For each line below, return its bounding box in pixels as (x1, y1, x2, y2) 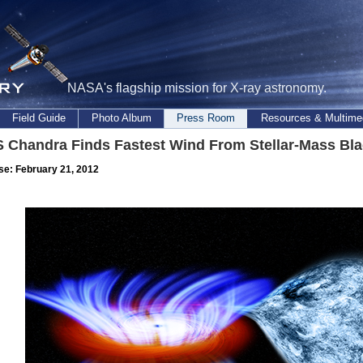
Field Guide (12, 112, 66, 124)
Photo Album (91, 112, 152, 124)
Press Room (177, 112, 235, 124)
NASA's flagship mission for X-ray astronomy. (67, 81, 327, 95)
